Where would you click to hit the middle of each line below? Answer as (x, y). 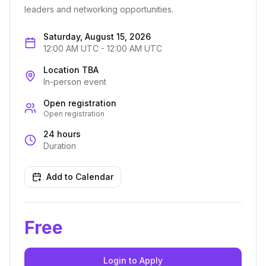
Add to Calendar (80, 177)
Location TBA (71, 70)
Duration (60, 146)
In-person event (75, 82)
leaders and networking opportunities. (99, 9)
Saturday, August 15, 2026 (97, 37)
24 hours (62, 134)
